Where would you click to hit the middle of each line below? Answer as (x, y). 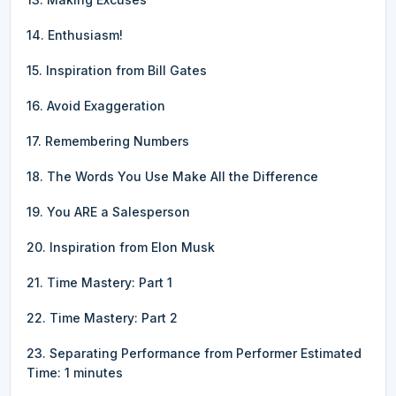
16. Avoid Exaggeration (96, 105)
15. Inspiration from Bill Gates (117, 70)
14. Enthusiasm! (75, 34)
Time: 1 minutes (75, 372)
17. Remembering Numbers (108, 141)
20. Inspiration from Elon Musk (121, 247)
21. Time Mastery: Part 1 (99, 282)
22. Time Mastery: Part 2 (102, 317)
